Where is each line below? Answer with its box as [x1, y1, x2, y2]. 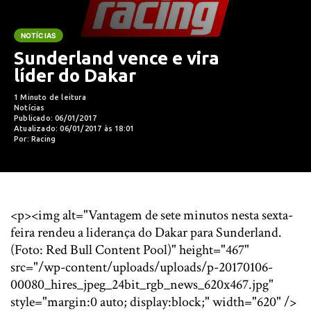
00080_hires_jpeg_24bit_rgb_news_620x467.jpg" [10, 276, 274, 294]
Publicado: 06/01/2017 [14, 114, 97, 122]
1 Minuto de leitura [14, 93, 86, 101]
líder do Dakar [14, 65, 136, 85]
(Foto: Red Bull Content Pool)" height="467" [10, 241, 249, 259]
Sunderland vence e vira [14, 48, 219, 68]
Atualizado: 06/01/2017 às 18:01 [14, 124, 135, 133]
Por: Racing [14, 135, 56, 143]
